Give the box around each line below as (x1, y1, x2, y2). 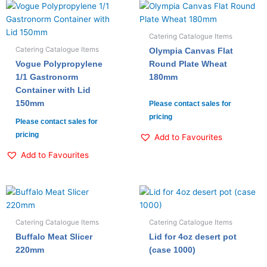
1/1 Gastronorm (15, 72, 79, 82)
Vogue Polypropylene (15, 59, 103, 69)
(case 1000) (149, 246, 196, 255)
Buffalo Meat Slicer (15, 232, 93, 242)
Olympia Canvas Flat (149, 46, 234, 55)
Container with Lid (15, 85, 91, 95)
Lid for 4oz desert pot (149, 232, 237, 242)
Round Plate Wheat (149, 59, 228, 69)
